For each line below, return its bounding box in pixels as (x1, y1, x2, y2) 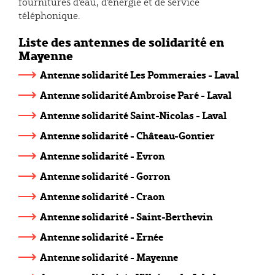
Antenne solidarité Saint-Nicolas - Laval (40, 107, 227, 122)
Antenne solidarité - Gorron (40, 168, 170, 183)
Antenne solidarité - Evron (40, 148, 165, 163)
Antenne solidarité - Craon (40, 188, 165, 203)
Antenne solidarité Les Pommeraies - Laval (40, 67, 239, 82)
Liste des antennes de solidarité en (18, 32, 224, 51)
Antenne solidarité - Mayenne (40, 249, 178, 264)
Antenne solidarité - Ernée (40, 229, 163, 244)
